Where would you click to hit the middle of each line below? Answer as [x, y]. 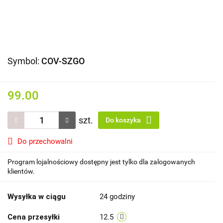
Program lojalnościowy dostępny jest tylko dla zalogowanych [101, 162]
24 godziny [117, 197]
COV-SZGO [63, 61]
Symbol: [24, 61]
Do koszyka [124, 120]
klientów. [21, 171]
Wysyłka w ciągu [37, 197]
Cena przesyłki [34, 217]
